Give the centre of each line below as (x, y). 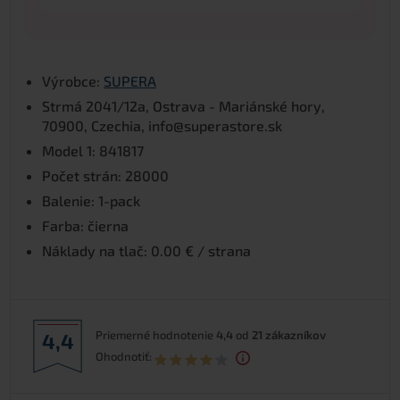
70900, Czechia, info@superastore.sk (162, 125)
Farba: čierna (85, 225)
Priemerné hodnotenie (156, 334)
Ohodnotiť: (124, 356)
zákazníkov (296, 334)
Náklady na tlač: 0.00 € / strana (146, 250)
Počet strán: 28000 (105, 175)
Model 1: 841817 (93, 150)
